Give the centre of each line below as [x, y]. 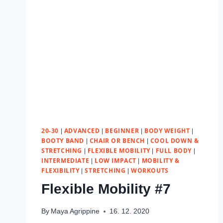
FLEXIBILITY [60, 170]
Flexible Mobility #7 [106, 189]
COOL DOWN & [174, 140]
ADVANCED [82, 130]
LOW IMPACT [115, 160]
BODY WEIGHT [167, 130]
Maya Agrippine [75, 212]
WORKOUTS [150, 170]
